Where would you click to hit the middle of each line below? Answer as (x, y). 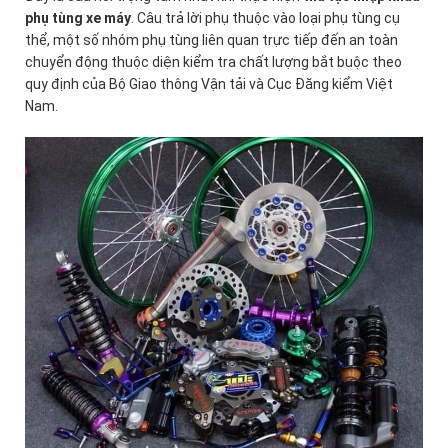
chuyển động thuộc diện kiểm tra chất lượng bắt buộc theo (213, 61)
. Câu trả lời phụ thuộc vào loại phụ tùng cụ (265, 17)
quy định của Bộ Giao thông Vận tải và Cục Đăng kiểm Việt (209, 83)
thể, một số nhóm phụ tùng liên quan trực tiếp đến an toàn (211, 39)
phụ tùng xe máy (78, 17)
